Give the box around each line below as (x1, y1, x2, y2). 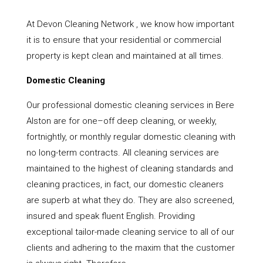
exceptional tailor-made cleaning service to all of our (26, 227, 234, 238)
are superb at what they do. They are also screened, (26, 195, 234, 206)
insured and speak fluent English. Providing (26, 211, 195, 222)
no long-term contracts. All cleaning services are (26, 147, 219, 159)
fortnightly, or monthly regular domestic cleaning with (26, 131, 235, 143)
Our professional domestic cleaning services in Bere (26, 100, 234, 111)
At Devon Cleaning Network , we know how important (26, 19, 234, 30)
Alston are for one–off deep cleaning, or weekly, (26, 116, 217, 127)
